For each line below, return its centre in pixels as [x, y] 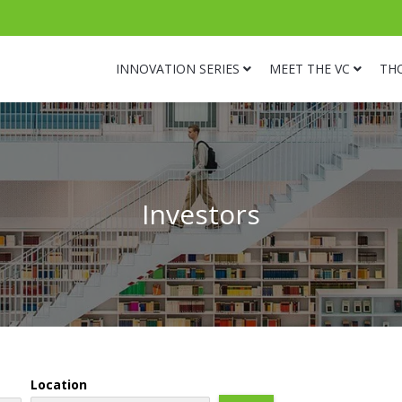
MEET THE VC [310, 69]
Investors [201, 214]
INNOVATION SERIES [178, 69]
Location [59, 385]
